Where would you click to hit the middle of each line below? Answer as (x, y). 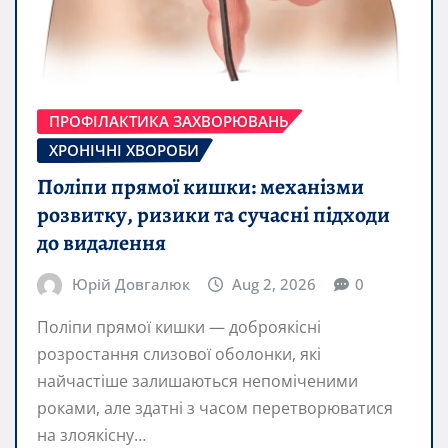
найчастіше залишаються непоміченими (197, 381)
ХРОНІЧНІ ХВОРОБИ (124, 150)
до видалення (101, 242)
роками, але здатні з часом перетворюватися (215, 408)
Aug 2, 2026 (274, 283)
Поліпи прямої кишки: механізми (200, 186)
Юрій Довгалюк (130, 283)
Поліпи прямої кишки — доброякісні (179, 327)
